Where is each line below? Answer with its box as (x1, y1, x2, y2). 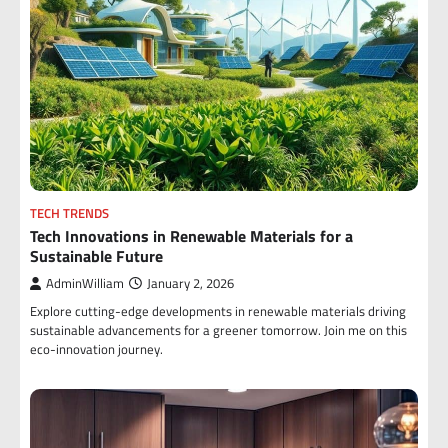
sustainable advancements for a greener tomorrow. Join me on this (30, 320, 407, 340)
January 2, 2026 (147, 274, 234, 293)
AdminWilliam (46, 274, 124, 293)
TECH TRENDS (30, 204, 109, 223)
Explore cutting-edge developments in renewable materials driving (30, 301, 406, 321)
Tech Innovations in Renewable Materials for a (30, 224, 353, 248)
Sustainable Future (30, 244, 163, 268)
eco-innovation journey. (30, 339, 163, 359)
